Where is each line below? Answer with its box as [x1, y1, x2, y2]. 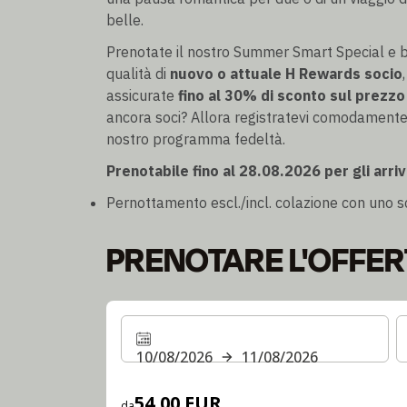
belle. [106, 10, 144, 29]
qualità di [106, 65, 170, 84]
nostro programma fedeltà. [106, 130, 285, 149]
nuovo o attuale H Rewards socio [170, 65, 402, 84]
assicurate [106, 86, 178, 105]
